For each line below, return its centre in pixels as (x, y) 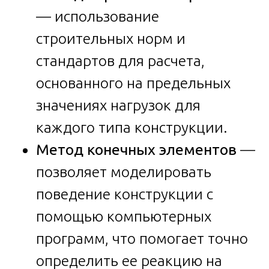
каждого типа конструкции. (132, 127)
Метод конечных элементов (136, 149)
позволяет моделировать (124, 171)
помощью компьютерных (124, 216)
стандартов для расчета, (120, 60)
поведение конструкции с (125, 194)
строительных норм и (111, 38)
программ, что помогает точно (142, 238)
